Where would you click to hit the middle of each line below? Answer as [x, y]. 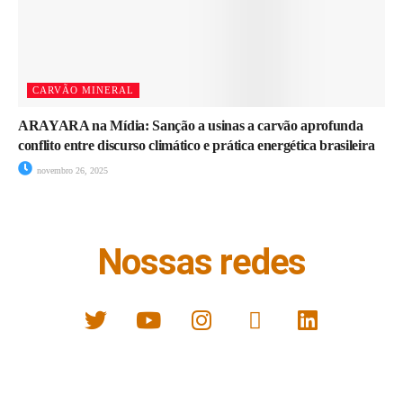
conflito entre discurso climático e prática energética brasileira [197, 145]
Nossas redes [201, 262]
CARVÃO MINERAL [83, 90]
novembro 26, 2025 [71, 170]
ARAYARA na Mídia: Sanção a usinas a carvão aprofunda [191, 125]
